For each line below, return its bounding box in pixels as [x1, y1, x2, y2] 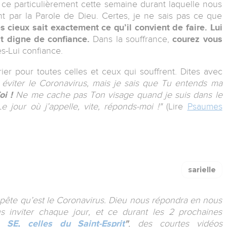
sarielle [187, 165, 216, 174]
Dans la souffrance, [90, 33, 173, 44]
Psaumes [187, 101, 222, 111]
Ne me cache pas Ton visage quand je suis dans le [13, 89, 222, 100]
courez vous [172, 33, 222, 44]
